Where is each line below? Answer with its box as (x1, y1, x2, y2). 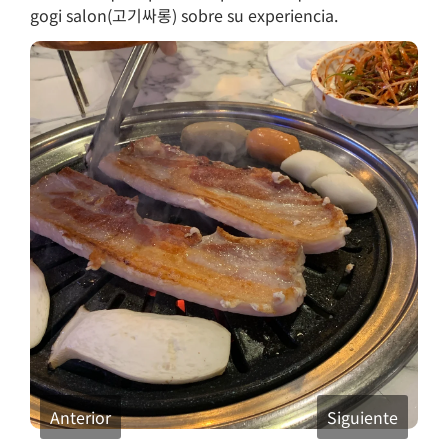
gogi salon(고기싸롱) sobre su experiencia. (30, 2, 338, 27)
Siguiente (327, 404, 398, 429)
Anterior (50, 404, 111, 429)
